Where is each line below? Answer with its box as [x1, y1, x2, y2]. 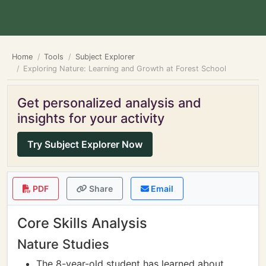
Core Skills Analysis [17, 214, 147, 232]
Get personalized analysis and [17, 95, 201, 110]
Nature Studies [17, 236, 109, 252]
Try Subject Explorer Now [27, 138, 142, 150]
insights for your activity [17, 110, 164, 126]
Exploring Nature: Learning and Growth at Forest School [23, 64, 227, 73]
